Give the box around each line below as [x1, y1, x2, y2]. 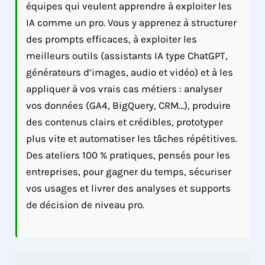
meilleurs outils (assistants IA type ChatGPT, [26, 49, 228, 62]
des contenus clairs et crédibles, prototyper [26, 115, 224, 128]
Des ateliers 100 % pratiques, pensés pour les [26, 148, 231, 161]
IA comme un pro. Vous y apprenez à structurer [26, 16, 237, 28]
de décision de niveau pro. [26, 198, 145, 211]
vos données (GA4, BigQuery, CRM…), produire [26, 99, 231, 111]
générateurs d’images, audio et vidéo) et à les [26, 66, 234, 78]
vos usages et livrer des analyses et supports [26, 182, 231, 194]
